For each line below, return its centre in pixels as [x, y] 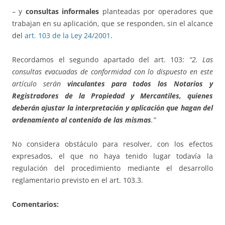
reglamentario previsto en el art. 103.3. [78, 180]
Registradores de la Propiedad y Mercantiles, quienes [113, 96]
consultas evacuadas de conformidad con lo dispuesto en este [113, 72]
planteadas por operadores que [156, 12]
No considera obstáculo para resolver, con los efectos [113, 144]
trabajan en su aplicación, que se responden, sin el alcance [113, 24]
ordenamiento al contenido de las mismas [82, 120]
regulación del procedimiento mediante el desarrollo [113, 168]
